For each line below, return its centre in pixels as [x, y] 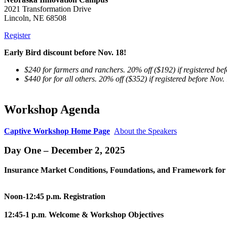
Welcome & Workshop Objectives [106, 214]
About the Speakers [145, 131]
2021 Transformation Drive [48, 9]
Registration [84, 196]
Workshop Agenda [53, 109]
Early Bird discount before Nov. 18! [65, 52]
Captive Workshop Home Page [57, 131]
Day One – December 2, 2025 [65, 150]
